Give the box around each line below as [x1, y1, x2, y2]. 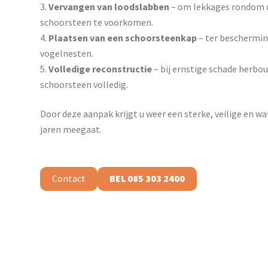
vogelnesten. [40, 47, 94, 60]
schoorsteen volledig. [40, 78, 129, 91]
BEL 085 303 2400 [109, 172, 185, 185]
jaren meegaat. [40, 123, 102, 136]
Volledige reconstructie [48, 63, 153, 75]
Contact [52, 172, 86, 185]
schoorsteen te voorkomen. [40, 16, 154, 29]
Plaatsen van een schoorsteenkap [48, 32, 197, 44]
